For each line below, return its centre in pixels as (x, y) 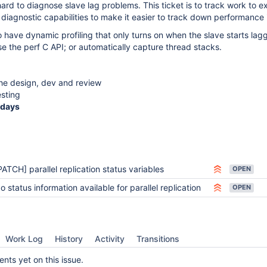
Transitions (158, 239)
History (69, 239)
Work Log (24, 239)
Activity (110, 239)
